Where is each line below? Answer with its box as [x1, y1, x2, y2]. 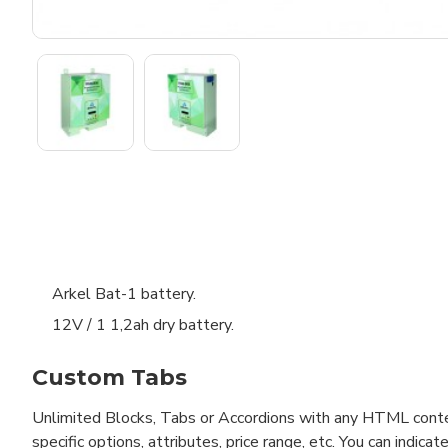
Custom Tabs [32, 364, 187, 392]
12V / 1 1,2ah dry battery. [52, 313, 234, 336]
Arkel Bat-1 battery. [52, 282, 196, 305]
